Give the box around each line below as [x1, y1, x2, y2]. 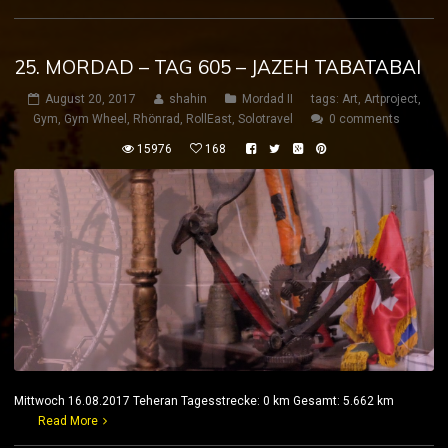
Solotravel [238, 112, 293, 127]
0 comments [329, 112, 400, 127]
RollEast [186, 112, 232, 127]
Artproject [363, 92, 418, 107]
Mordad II [241, 92, 293, 107]
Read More [38, 414, 98, 429]
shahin [168, 92, 207, 107]
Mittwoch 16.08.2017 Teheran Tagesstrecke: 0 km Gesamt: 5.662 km [14, 394, 430, 409]
